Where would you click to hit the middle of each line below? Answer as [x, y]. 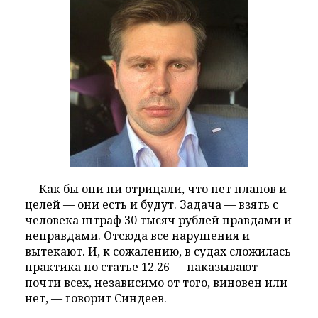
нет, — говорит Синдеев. [96, 298]
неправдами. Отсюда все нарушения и [137, 236]
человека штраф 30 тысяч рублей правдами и [158, 220]
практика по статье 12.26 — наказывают [141, 267]
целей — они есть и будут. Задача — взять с [152, 204]
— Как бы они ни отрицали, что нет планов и [156, 189]
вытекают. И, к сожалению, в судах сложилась [158, 251]
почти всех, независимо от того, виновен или [156, 283]
